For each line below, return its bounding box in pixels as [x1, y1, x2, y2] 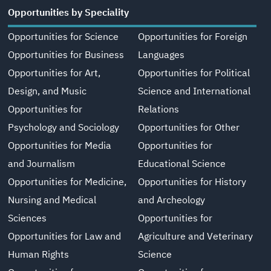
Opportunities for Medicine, [8, 174, 127, 189]
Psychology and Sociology [8, 120, 120, 135]
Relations [137, 102, 179, 117]
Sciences [8, 211, 47, 226]
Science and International [137, 83, 250, 99]
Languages [137, 47, 184, 62]
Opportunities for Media [8, 138, 112, 153]
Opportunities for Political [137, 65, 250, 80]
